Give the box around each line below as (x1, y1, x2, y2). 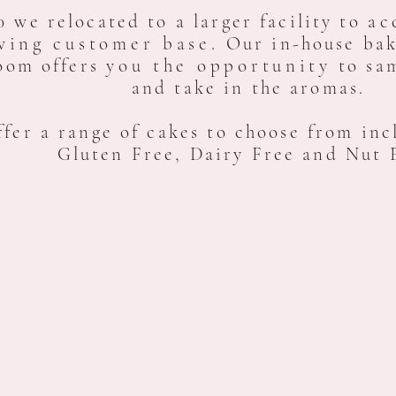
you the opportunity (106, 55, 331, 77)
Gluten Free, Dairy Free (57, 143, 303, 165)
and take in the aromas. (131, 77, 366, 99)
